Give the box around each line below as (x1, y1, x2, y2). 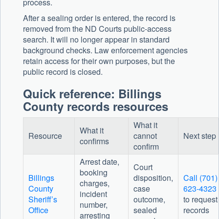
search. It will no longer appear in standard (23, 34, 170, 45)
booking (79, 167, 108, 178)
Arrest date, (79, 156, 119, 168)
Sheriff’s (28, 194, 57, 205)
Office (28, 204, 48, 216)
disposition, (133, 172, 173, 184)
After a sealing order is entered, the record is (23, 12, 175, 24)
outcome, (133, 194, 165, 205)
